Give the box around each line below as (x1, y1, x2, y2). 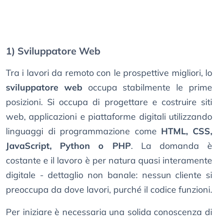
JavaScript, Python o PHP (6, 140, 131, 152)
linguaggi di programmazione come (6, 126, 162, 137)
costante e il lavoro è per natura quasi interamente (6, 155, 212, 166)
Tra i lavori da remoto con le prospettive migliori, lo (6, 67, 212, 79)
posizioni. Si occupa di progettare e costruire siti (6, 96, 212, 108)
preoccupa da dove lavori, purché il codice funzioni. (6, 184, 212, 196)
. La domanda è (130, 140, 212, 152)
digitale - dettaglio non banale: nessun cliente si (6, 169, 212, 181)
